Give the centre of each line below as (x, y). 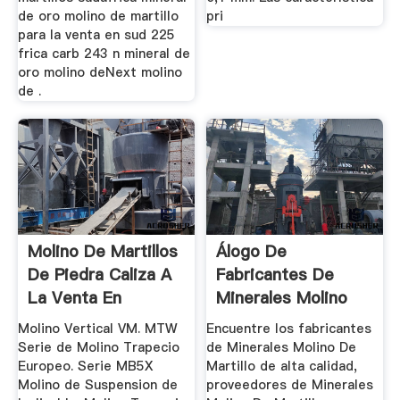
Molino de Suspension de (97, 385)
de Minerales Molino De (282, 348)
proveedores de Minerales (290, 385)
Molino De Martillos (102, 251)
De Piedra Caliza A (99, 274)
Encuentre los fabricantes (289, 329)
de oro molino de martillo (98, 16)
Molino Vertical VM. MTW (97, 329)
